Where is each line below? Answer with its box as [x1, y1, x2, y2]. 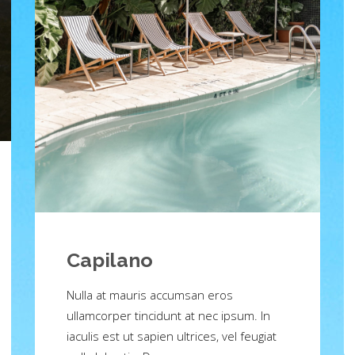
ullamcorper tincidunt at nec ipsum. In [67, 307, 270, 323]
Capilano [67, 247, 153, 272]
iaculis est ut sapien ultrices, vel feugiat [67, 327, 277, 344]
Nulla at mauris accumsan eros [67, 286, 233, 303]
